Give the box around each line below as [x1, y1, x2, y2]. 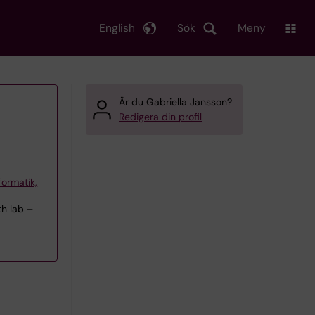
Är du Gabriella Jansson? [119, 96, 232, 108]
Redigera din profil [119, 110, 202, 123]
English [99, 20, 135, 35]
